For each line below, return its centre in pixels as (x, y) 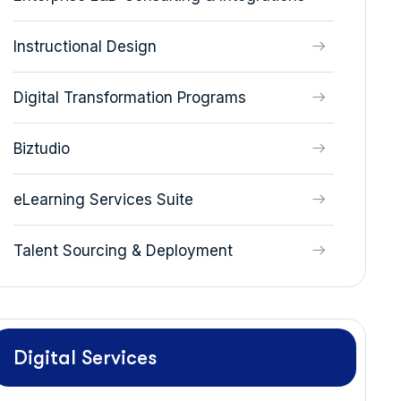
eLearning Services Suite (103, 200)
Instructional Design (85, 47)
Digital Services (85, 358)
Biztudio (41, 149)
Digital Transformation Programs (129, 98)
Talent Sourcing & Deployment (123, 251)
